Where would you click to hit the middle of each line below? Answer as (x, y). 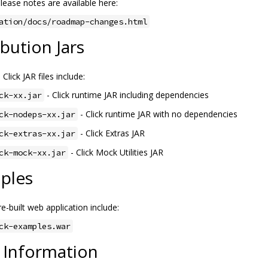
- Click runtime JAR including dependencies (127, 95)
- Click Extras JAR (111, 133)
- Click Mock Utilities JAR (116, 153)
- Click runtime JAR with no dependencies (158, 114)
